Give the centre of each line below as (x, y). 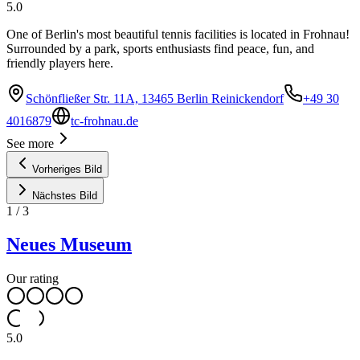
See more (30, 143)
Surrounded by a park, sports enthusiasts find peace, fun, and (160, 48)
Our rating (33, 279)
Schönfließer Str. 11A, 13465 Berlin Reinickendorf (155, 98)
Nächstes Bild (65, 195)
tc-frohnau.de (104, 121)
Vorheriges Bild (67, 169)
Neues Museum (69, 245)
